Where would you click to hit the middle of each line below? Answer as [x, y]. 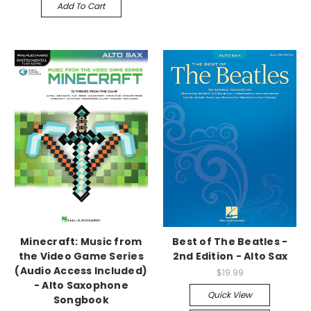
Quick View [230, 294]
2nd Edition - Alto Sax [230, 256]
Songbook [81, 300]
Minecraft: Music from [81, 241]
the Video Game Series [81, 256]
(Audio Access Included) [81, 270]
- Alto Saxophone [81, 285]
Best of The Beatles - [230, 241]
